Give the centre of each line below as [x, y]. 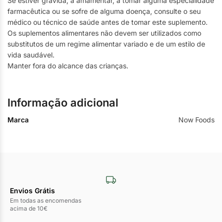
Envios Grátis [32, 190]
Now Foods [196, 119]
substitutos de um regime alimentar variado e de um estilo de [106, 44]
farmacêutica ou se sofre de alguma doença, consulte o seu [104, 11]
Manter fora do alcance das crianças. [68, 66]
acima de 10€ [29, 208]
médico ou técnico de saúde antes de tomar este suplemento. [108, 22]
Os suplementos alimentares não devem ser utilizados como [104, 33]
